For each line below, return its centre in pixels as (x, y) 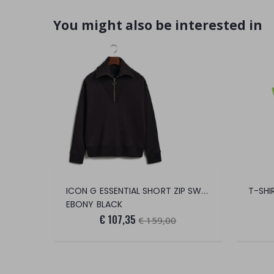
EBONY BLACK (94, 205)
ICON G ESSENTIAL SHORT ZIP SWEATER (205, 191)
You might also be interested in (158, 25)
